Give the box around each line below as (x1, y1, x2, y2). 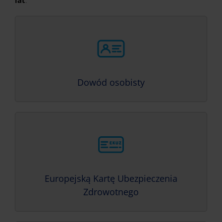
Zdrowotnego (83, 186, 139, 198)
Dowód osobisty (77, 76, 145, 88)
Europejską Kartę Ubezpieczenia (45, 172, 177, 184)
